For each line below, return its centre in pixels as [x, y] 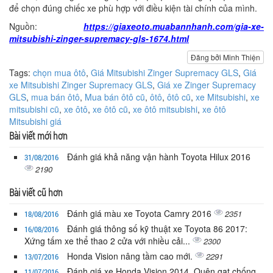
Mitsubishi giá [35, 122]
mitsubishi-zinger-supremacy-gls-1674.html [99, 39]
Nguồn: [46, 27]
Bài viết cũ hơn [36, 193]
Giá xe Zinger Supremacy [207, 85]
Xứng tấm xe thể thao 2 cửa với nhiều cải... [108, 241]
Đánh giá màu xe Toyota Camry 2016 [140, 214]
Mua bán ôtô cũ [115, 97]
